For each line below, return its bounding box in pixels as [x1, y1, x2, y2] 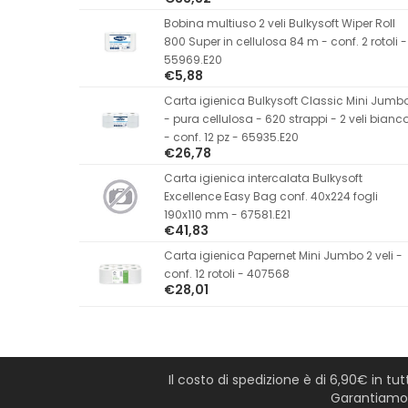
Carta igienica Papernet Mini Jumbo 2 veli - [163, 247, 403, 263]
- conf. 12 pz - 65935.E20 [163, 128, 299, 145]
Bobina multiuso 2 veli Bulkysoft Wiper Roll [163, 15, 395, 31]
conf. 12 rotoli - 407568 [163, 265, 290, 281]
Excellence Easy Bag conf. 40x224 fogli [163, 188, 378, 204]
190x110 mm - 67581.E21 [163, 206, 291, 222]
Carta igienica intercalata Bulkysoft [163, 169, 362, 186]
